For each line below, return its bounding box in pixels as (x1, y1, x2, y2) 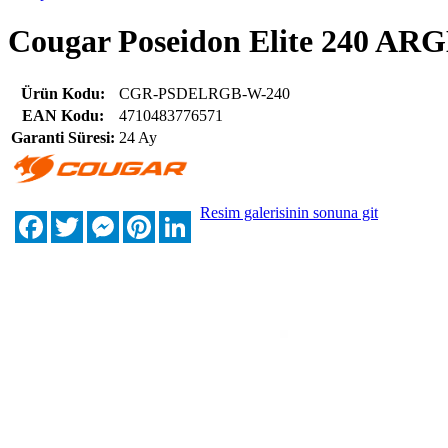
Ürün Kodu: (21, 84, 105, 102)
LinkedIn (191, 209, 249, 227)
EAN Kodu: (22, 106, 104, 124)
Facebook (47, 209, 109, 227)
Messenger (119, 209, 187, 227)
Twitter (83, 209, 128, 227)
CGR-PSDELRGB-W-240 (119, 84, 290, 102)
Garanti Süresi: (11, 128, 115, 146)
